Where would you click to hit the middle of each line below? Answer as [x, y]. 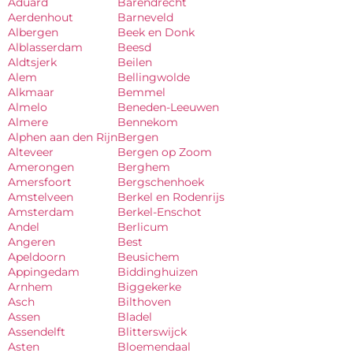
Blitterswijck [152, 332]
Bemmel [141, 92]
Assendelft [37, 332]
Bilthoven [144, 302]
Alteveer [31, 152]
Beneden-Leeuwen [168, 107]
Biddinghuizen [158, 272]
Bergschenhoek [161, 182]
